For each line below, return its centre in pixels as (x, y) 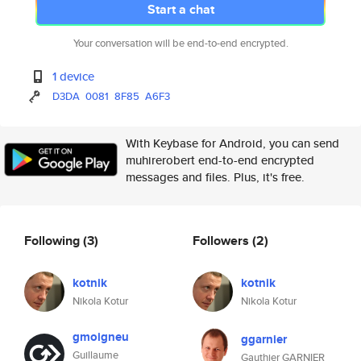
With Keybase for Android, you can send (232, 143)
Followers (222, 240)
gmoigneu (101, 337)
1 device (74, 76)
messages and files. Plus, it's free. (215, 177)
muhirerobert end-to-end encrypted (220, 160)
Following (54, 240)
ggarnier (264, 339)
